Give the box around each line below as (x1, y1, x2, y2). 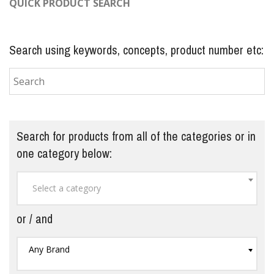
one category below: (17, 145, 112, 162)
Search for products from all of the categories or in (17, 128, 256, 145)
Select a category (32, 182, 101, 194)
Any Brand (29, 243, 70, 256)
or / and (17, 210, 53, 228)
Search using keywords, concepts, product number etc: (9, 42, 264, 59)
